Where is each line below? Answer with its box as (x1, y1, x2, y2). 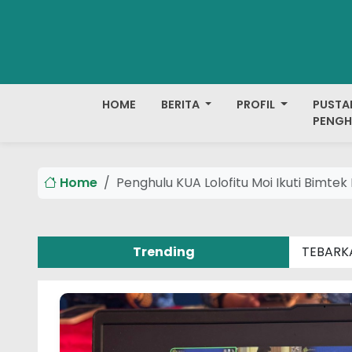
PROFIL (236, 97, 278, 112)
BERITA (161, 97, 202, 112)
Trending (132, 243, 195, 261)
